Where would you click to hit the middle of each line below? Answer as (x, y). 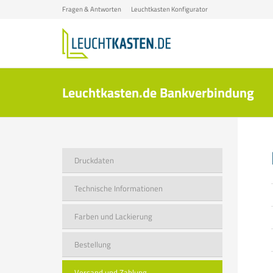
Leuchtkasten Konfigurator (169, 9)
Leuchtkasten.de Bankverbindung (158, 93)
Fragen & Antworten (92, 9)
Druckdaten (94, 160)
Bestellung (93, 244)
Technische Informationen (119, 188)
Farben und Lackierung (113, 216)
